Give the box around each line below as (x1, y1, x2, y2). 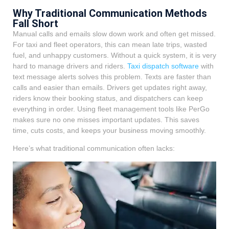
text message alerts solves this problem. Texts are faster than (13, 72, 211, 81)
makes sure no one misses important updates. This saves (13, 115, 199, 124)
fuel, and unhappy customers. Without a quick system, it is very (13, 51, 216, 59)
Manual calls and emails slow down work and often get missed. (13, 29, 216, 38)
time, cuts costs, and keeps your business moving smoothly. (13, 126, 206, 134)
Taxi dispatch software (127, 61, 199, 70)
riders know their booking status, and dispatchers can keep (13, 94, 203, 102)
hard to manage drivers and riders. (13, 61, 127, 70)
